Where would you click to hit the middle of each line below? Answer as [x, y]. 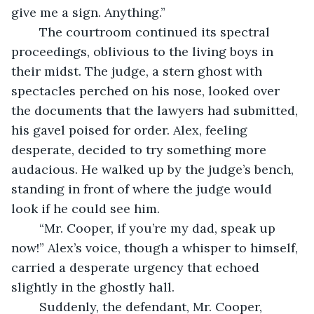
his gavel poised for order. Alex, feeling [131, 130]
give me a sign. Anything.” [88, 12]
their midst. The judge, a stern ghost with [138, 71]
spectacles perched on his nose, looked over [147, 90]
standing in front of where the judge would [143, 189]
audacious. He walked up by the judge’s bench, [154, 169]
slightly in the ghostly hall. [93, 287]
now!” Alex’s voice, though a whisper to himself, [156, 247]
